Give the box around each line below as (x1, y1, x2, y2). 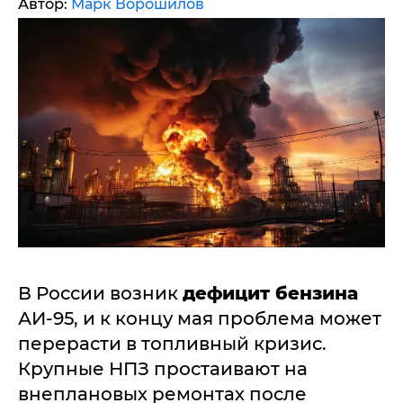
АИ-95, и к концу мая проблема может (18, 308, 381, 329)
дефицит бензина (183, 282, 358, 304)
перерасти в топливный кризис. (18, 333, 327, 354)
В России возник (18, 282, 183, 304)
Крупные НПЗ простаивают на (18, 358, 308, 380)
